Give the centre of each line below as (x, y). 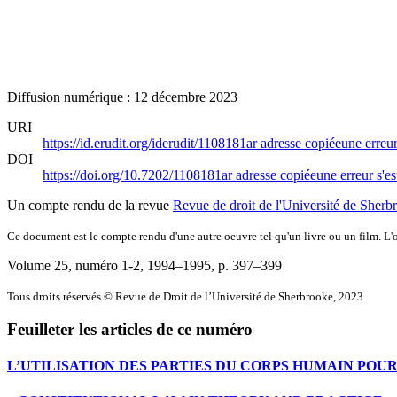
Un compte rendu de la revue (90, 205)
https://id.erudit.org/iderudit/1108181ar (152, 143)
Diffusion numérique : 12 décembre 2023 (122, 97)
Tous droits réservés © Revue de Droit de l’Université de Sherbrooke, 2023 (185, 296)
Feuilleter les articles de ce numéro (130, 330)
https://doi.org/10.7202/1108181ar (139, 175)
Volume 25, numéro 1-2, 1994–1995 (109, 265)
